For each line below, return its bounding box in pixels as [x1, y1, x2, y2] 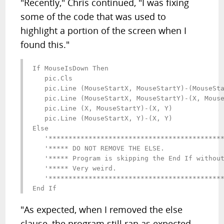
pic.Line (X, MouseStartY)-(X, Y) [32, 104, 173, 112]
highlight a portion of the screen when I [20, 24, 187, 36]
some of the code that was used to [20, 10, 166, 22]
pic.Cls [32, 74, 73, 82]
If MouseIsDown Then [32, 64, 109, 72]
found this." [20, 38, 70, 50]
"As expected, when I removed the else [20, 203, 183, 215]
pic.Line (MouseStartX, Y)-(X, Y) [32, 114, 173, 122]
